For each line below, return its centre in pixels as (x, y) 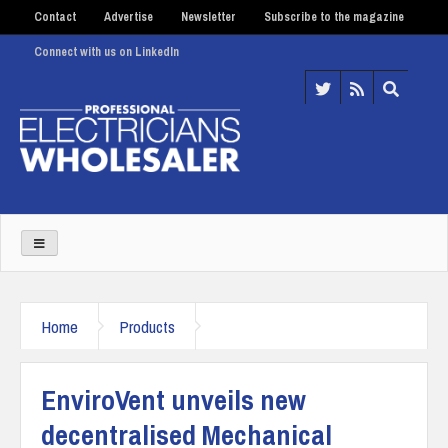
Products (147, 326)
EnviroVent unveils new (173, 399)
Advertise (128, 17)
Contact (55, 17)
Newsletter (208, 17)
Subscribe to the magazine (334, 17)
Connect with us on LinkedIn (106, 52)
